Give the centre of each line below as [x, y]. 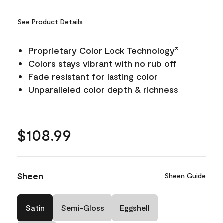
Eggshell [135, 207]
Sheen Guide [185, 175]
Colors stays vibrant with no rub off [103, 63]
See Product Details [50, 21]
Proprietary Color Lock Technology [102, 50]
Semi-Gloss [82, 207]
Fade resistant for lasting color [93, 76]
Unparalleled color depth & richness [103, 89]
